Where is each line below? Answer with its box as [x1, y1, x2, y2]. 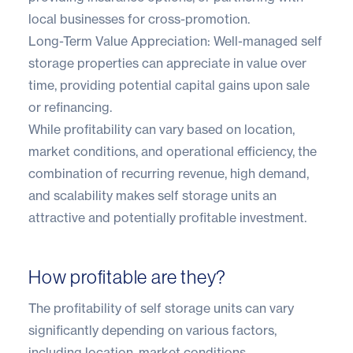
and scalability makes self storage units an [28, 187, 277, 203]
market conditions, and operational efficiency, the [28, 143, 317, 159]
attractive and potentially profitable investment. [28, 209, 307, 225]
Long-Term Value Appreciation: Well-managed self [28, 32, 322, 49]
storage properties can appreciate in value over [28, 54, 307, 71]
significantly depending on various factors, [28, 321, 277, 338]
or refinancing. [28, 98, 112, 115]
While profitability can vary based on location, [28, 121, 295, 137]
